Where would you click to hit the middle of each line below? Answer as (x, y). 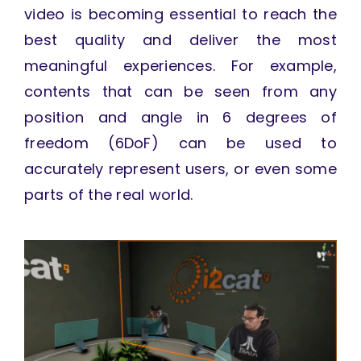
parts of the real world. (110, 195)
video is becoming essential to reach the (180, 15)
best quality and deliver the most (180, 40)
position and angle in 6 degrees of (180, 118)
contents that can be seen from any (180, 92)
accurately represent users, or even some (180, 169)
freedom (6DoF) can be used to (180, 143)
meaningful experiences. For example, (180, 66)
